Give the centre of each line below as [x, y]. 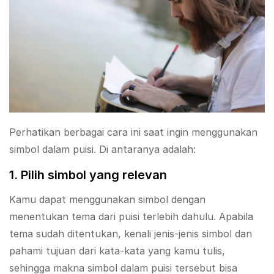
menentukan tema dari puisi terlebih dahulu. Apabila [131, 216]
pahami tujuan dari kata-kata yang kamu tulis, [117, 250]
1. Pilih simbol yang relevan [88, 175]
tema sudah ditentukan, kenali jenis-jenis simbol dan [131, 233]
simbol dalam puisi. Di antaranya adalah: [102, 149]
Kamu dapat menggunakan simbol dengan [107, 199]
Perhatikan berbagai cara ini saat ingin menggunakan [133, 132]
